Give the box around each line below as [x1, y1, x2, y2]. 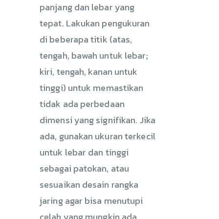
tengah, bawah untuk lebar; [40, 48, 148, 62]
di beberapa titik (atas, [40, 32, 132, 46]
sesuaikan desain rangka [40, 177, 139, 191]
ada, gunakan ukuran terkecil [40, 129, 155, 143]
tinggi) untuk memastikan [40, 81, 144, 94]
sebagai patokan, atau [40, 161, 130, 175]
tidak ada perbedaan [40, 97, 125, 110]
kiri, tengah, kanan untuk [40, 65, 138, 78]
